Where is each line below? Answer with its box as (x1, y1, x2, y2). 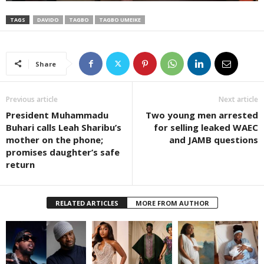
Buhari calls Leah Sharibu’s (6, 121, 121, 134)
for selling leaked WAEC (154, 121, 258, 134)
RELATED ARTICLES (55, 199, 118, 208)
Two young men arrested (146, 109, 258, 121)
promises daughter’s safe (6, 146, 120, 159)
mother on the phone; (6, 134, 103, 146)
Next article (219, 94, 258, 105)
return (6, 159, 35, 171)
